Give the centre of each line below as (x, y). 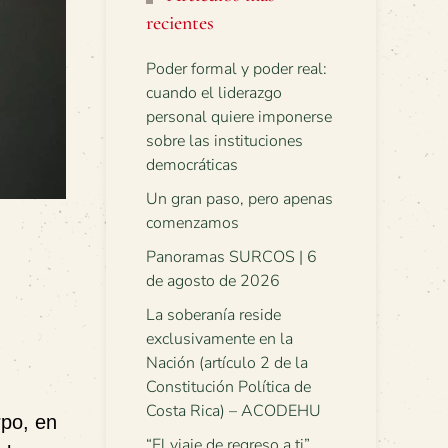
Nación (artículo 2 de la (227, 363)
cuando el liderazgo (214, 93)
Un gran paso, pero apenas (239, 199)
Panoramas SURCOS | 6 (231, 257)
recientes (180, 23)
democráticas (192, 165)
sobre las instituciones (224, 141)
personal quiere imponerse (239, 117)
